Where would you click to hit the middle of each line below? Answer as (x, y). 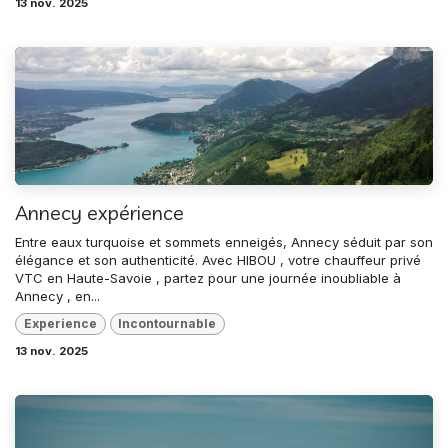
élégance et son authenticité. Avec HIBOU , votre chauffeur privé (218, 259)
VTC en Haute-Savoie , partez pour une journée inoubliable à (208, 277)
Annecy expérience (99, 212)
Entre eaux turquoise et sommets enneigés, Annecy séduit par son (224, 241)
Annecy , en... (57, 295)
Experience (60, 324)
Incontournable (167, 324)
